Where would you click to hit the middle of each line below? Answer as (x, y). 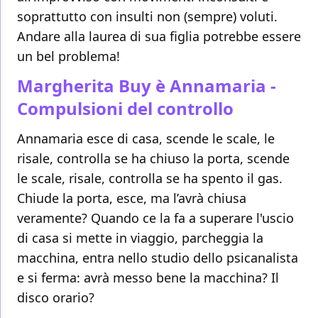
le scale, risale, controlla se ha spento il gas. (150, 179)
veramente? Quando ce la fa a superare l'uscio (155, 218)
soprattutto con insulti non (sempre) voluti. (147, 17)
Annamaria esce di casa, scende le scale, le (146, 139)
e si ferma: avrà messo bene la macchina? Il (148, 278)
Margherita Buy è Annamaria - (147, 86)
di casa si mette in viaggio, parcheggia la (140, 238)
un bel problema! (68, 56)
